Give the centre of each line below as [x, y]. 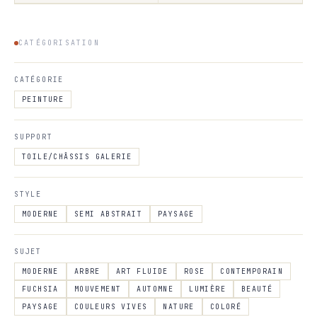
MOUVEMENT [98, 289]
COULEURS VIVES [111, 307]
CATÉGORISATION [59, 43]
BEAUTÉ [257, 289]
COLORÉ [226, 307]
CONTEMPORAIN [252, 272]
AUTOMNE [155, 289]
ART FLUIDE [142, 272]
